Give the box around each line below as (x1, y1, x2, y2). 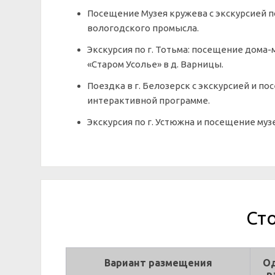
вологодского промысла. (87, 23, 199, 33)
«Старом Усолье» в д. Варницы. (87, 59, 223, 69)
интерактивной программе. (87, 95, 210, 106)
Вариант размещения (104, 257, 212, 268)
